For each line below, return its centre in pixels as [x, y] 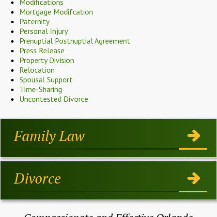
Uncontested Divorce [54, 99]
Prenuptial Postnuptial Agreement [75, 40]
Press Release [42, 50]
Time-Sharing [41, 89]
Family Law [49, 135]
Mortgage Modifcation [56, 11]
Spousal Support [46, 79]
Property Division [47, 60]
